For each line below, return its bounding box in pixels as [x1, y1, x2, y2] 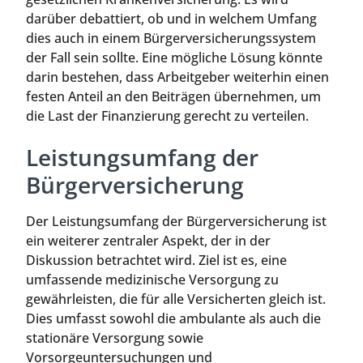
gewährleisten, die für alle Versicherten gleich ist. [26, 290, 326, 309]
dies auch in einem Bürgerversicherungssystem [26, 28, 316, 47]
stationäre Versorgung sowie [26, 329, 203, 348]
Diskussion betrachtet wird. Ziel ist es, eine [26, 251, 287, 270]
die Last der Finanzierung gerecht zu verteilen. [26, 106, 309, 125]
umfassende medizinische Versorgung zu [26, 271, 279, 289]
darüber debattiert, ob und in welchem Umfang [26, 9, 317, 28]
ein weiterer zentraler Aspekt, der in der [26, 232, 271, 250]
